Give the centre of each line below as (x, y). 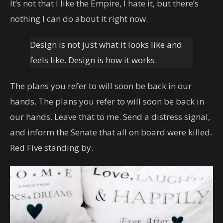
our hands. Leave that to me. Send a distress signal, (110, 116)
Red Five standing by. (52, 147)
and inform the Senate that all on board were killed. (111, 132)
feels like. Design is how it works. (93, 60)
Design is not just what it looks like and (106, 44)
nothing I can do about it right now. (79, 18)
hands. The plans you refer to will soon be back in (107, 101)
